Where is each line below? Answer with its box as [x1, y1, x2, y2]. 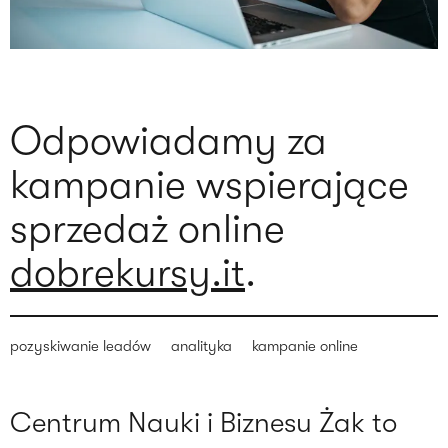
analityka [171, 337, 232, 356]
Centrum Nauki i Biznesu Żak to [10, 407, 397, 440]
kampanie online [252, 337, 358, 356]
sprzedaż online [10, 206, 285, 253]
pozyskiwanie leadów [10, 337, 151, 356]
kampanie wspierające [10, 162, 409, 209]
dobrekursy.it [10, 250, 245, 297]
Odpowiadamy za [10, 118, 327, 165]
